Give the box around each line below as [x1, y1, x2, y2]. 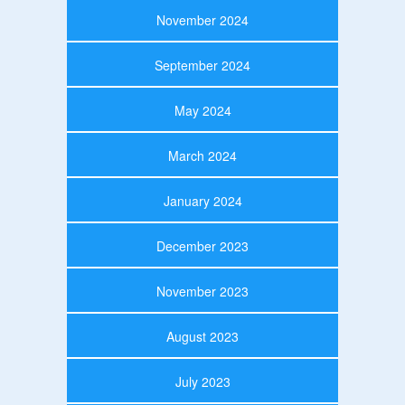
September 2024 [155, 55, 250, 74]
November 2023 [156, 281, 249, 300]
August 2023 [166, 326, 239, 345]
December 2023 [156, 236, 249, 255]
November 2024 [156, 10, 249, 29]
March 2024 [168, 146, 237, 165]
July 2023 [174, 372, 231, 391]
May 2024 [174, 100, 231, 119]
